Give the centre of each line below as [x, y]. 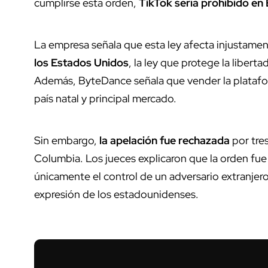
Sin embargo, [66, 140]
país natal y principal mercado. [105, 98]
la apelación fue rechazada [165, 140]
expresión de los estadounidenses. [116, 194]
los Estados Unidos [81, 62]
